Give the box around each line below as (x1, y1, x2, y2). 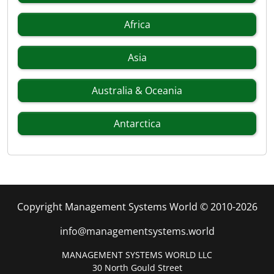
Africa (124, 18, 150, 31)
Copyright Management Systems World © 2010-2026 (17, 200, 257, 213)
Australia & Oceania (92, 84, 182, 97)
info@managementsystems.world (59, 224, 215, 238)
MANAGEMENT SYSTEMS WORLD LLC (62, 249, 212, 261)
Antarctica (113, 117, 161, 130)
